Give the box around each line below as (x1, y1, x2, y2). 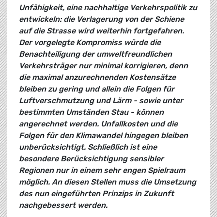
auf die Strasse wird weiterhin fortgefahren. (19, 26, 184, 36)
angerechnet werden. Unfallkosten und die (19, 119, 178, 129)
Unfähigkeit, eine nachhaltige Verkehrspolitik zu (19, 3, 197, 13)
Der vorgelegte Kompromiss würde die (19, 38, 161, 47)
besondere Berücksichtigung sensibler (19, 154, 164, 164)
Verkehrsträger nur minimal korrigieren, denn (19, 61, 188, 71)
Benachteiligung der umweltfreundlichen (19, 49, 172, 59)
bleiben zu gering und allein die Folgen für (19, 84, 174, 94)
